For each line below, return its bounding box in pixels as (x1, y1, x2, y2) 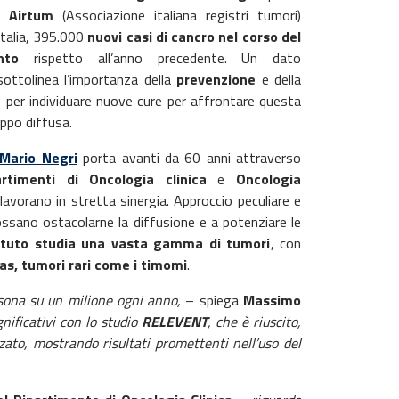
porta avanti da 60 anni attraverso (77, 147, 302, 168)
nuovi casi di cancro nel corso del (87, 26, 302, 47)
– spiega (181, 289, 244, 311)
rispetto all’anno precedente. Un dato (19, 47, 302, 69)
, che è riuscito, (208, 311, 302, 332)
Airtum (9, 4, 53, 26)
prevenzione (176, 69, 256, 90)
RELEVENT (142, 311, 208, 332)
